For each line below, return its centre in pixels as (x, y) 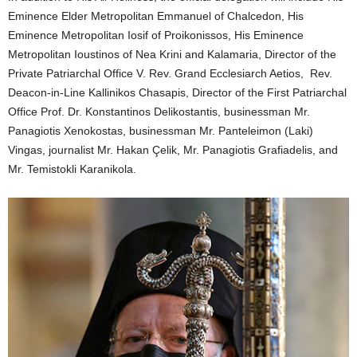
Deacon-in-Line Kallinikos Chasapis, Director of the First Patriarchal (177, 92)
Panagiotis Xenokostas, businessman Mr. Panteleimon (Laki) (161, 130)
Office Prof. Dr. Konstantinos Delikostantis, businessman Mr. (159, 111)
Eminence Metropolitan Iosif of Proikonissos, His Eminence (156, 35)
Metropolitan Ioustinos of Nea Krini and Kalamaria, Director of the (172, 54)
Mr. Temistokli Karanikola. (72, 169)
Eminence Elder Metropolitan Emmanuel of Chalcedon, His (156, 16)
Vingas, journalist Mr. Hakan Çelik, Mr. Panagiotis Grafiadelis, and (173, 149)
